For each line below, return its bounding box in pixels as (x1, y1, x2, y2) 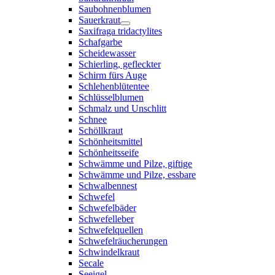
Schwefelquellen (79, 225, 143, 235)
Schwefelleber (79, 214, 134, 224)
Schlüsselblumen (79, 92, 144, 103)
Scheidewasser (79, 48, 136, 58)
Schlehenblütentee (79, 81, 149, 91)
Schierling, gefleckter (79, 59, 161, 69)
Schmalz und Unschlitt (79, 103, 166, 114)
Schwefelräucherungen (79, 236, 168, 246)
